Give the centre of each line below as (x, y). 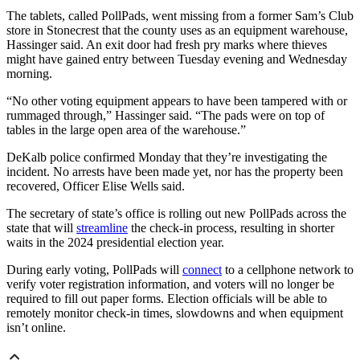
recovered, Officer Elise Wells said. (96, 186)
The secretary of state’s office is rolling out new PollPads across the (176, 213)
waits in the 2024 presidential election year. (115, 242)
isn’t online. (36, 327)
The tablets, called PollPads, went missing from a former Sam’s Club (180, 15)
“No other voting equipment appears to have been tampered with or (177, 100)
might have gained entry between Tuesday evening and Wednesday (177, 59)
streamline (102, 227)
